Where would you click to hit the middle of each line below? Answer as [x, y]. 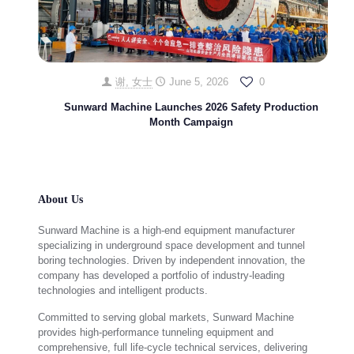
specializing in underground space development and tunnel [171, 246]
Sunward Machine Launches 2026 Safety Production [191, 107]
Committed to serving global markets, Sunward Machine [166, 318]
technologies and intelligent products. [123, 291]
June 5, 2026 [198, 82]
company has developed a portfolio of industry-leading [161, 276]
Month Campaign [191, 122]
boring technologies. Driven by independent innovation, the [171, 261]
